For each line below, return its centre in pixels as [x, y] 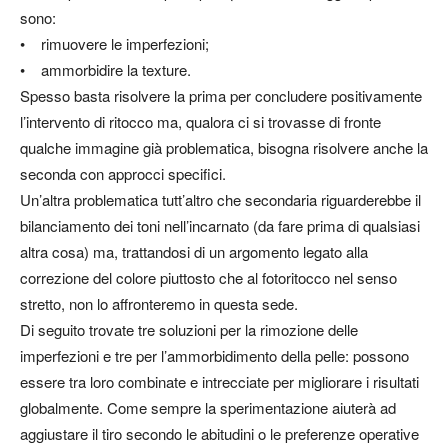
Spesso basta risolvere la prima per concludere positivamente [221, 96]
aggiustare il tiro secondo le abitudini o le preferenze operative [219, 434]
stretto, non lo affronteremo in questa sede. [159, 304]
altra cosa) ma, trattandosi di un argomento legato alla [194, 252]
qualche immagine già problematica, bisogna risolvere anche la [224, 148]
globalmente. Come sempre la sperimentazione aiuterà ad [208, 408]
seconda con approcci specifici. [123, 174]
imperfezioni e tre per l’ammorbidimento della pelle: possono [214, 356]
